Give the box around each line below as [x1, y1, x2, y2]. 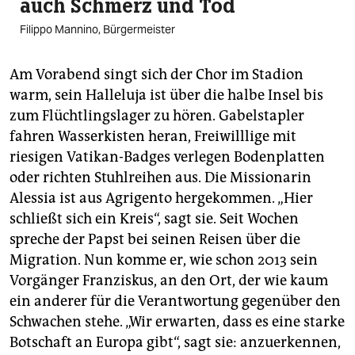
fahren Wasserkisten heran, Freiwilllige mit [10, 128, 296, 146]
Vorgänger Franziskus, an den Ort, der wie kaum [10, 272, 328, 290]
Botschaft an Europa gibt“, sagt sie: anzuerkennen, [10, 334, 341, 352]
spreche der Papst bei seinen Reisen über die [10, 231, 300, 249]
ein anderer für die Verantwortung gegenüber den [10, 292, 341, 311]
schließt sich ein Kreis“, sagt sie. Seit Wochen [10, 210, 299, 228]
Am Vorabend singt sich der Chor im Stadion [10, 66, 303, 84]
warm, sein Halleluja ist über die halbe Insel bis [10, 86, 323, 105]
